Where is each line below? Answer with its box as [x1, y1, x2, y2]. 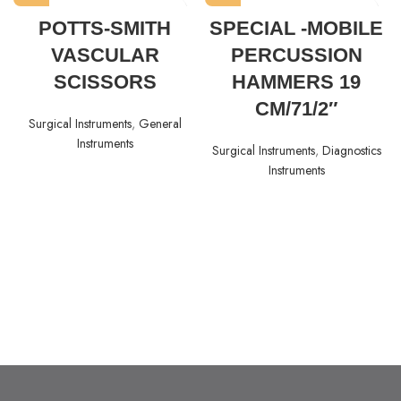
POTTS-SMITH [38, 17, 171, 40]
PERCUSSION [230, 44, 363, 67]
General [138, 115, 182, 133]
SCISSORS [53, 71, 157, 94]
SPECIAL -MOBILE [209, 17, 383, 40]
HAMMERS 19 [232, 71, 361, 94]
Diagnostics [321, 141, 381, 160]
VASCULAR [50, 44, 159, 67]
